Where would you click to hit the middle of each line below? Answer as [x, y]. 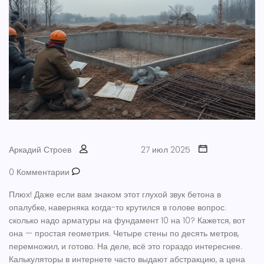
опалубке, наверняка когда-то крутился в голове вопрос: [118, 208]
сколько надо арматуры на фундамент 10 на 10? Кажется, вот [127, 221]
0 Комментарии [40, 172]
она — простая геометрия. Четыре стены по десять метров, [124, 234]
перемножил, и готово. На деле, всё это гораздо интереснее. [126, 247]
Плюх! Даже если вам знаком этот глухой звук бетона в [115, 195]
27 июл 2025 [166, 150]
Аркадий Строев [40, 150]
